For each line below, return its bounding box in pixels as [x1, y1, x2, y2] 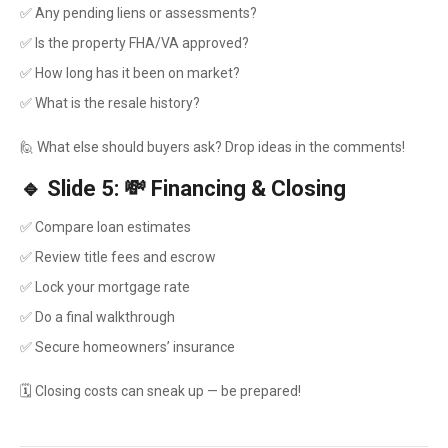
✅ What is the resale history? [20, 95, 200, 111]
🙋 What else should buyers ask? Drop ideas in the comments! [20, 139, 405, 155]
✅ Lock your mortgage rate [20, 279, 190, 295]
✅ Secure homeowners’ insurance [20, 339, 235, 355]
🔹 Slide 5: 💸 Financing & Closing [20, 176, 346, 201]
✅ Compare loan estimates [20, 219, 191, 235]
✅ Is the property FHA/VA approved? [20, 35, 249, 51]
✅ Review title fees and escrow [20, 249, 216, 265]
